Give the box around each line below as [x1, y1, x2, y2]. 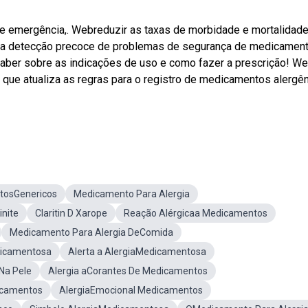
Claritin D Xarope [35, 208, 107, 219]
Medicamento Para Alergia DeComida [10, 227, 173, 238]
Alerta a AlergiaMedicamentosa [68, 246, 206, 257]
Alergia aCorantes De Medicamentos [48, 265, 208, 276]
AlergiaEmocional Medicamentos [59, 285, 203, 296]
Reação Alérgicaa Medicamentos [124, 208, 267, 219]
